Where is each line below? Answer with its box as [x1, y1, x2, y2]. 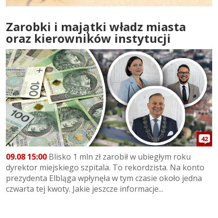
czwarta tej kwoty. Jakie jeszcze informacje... [6, 183, 163, 195]
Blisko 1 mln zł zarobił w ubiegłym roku [47, 151, 191, 163]
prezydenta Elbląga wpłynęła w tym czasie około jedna [6, 173, 202, 184]
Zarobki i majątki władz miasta [6, 18, 186, 35]
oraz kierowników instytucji [6, 30, 171, 46]
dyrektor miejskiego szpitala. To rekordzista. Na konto [6, 162, 204, 173]
